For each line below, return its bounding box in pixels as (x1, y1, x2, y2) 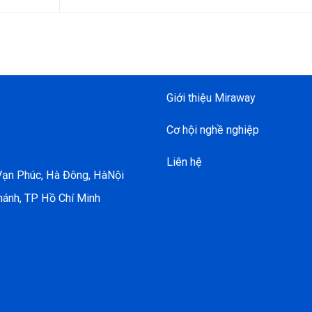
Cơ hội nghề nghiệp (166, 123, 259, 136)
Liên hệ (166, 155, 202, 169)
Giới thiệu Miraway (166, 91, 256, 104)
